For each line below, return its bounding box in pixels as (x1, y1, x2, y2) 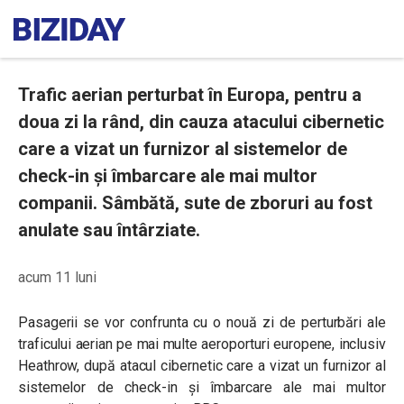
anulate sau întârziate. (18, 219, 200, 241)
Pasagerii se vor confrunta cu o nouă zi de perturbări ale (18, 314, 386, 331)
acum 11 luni (18, 269, 96, 286)
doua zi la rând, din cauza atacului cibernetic (18, 111, 384, 133)
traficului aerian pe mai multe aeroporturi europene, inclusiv (18, 335, 386, 353)
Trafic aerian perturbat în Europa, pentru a (18, 84, 362, 106)
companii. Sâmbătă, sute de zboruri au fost (18, 192, 372, 214)
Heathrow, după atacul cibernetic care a (18, 357, 270, 374)
